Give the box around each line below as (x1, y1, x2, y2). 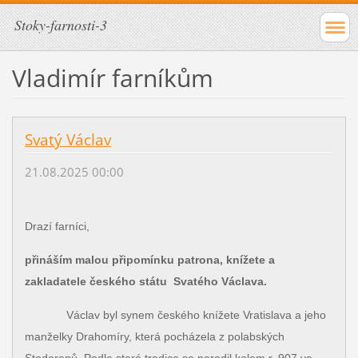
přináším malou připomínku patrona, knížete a (24, 253, 275, 267)
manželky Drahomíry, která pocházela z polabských (24, 330, 284, 344)
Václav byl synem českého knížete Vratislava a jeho (24, 308, 326, 322)
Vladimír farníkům (11, 61, 213, 94)
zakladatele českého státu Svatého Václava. (24, 275, 267, 288)
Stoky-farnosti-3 (14, 15, 107, 34)
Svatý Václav (24, 129, 111, 150)
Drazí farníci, (24, 220, 89, 233)
